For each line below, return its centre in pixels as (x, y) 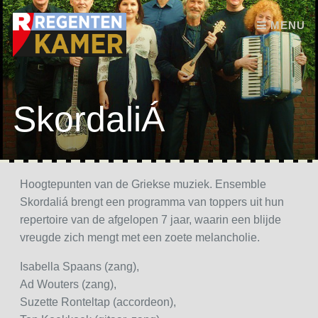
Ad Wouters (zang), (68, 284)
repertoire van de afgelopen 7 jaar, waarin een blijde (150, 219)
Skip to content (50, 18)
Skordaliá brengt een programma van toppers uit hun (152, 202)
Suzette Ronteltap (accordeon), (98, 302)
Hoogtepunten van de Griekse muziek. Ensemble (143, 184)
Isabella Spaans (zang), (79, 266)
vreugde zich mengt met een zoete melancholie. (139, 237)
